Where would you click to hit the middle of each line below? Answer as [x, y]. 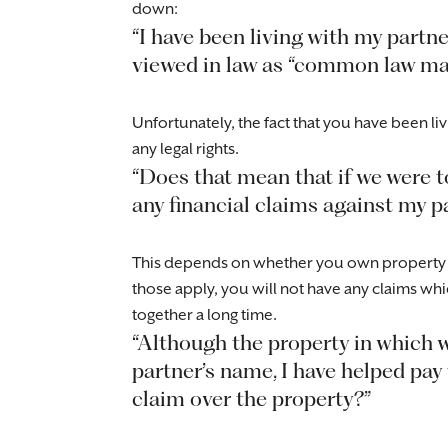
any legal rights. [185, 149]
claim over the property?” [251, 398]
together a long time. [204, 315]
